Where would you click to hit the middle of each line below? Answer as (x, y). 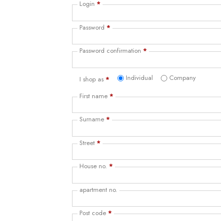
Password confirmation (111, 51)
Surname (93, 119)
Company (183, 78)
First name (95, 96)
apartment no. (99, 189)
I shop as (93, 79)
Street (88, 143)
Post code (94, 213)
